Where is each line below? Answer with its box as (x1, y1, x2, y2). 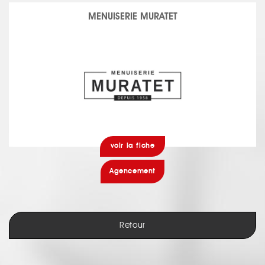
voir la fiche (110, 143, 155, 150)
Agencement (109, 168, 156, 175)
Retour (119, 221, 146, 230)
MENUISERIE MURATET (88, 12, 177, 22)
